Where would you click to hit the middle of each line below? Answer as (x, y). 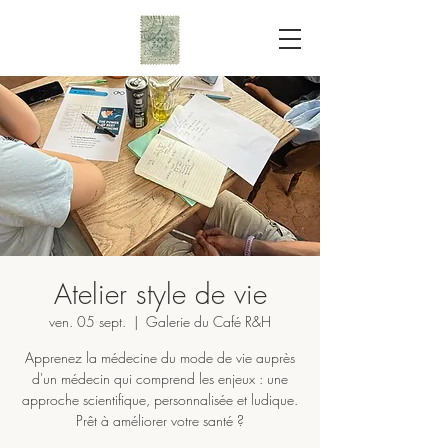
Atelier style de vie (160, 293)
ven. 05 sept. (87, 321)
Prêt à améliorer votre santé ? (160, 420)
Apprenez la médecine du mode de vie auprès (160, 357)
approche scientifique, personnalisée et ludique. (160, 399)
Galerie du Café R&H (208, 321)
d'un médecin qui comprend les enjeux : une (160, 378)
